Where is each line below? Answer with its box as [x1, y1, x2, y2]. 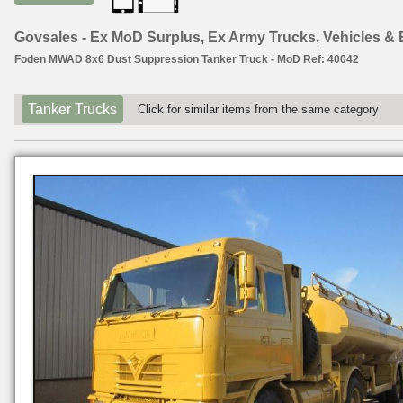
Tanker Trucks [28, 102, 117, 118]
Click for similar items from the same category [138, 103, 379, 117]
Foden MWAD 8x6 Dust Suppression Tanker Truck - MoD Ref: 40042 [14, 53, 359, 67]
